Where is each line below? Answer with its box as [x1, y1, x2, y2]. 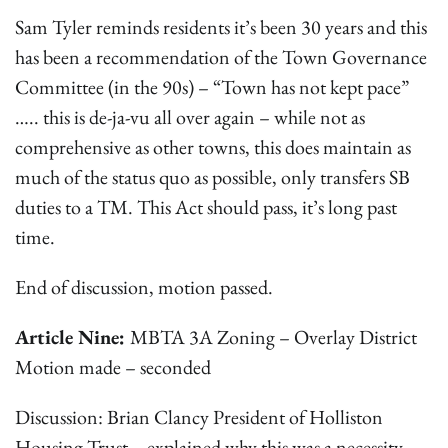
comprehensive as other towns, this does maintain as [15, 134, 411, 161]
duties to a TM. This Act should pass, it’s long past [15, 194, 397, 221]
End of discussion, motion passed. [15, 274, 273, 301]
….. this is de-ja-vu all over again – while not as [15, 104, 365, 131]
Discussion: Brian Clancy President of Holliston [15, 404, 383, 431]
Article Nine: [15, 324, 130, 351]
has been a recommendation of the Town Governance [15, 44, 427, 71]
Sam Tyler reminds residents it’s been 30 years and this [15, 14, 427, 41]
